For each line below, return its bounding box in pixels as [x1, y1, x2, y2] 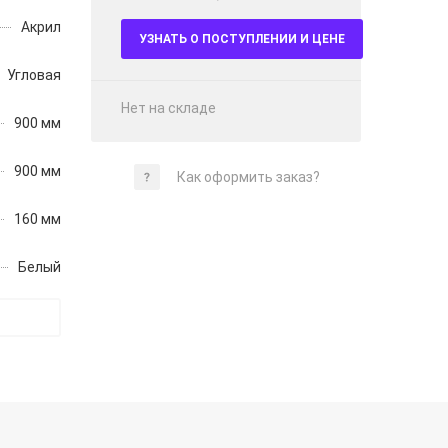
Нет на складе [121, 100, 216, 116]
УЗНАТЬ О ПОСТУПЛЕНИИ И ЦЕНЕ [139, 32, 345, 46]
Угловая [7, 67, 61, 83]
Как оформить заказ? [177, 169, 320, 185]
